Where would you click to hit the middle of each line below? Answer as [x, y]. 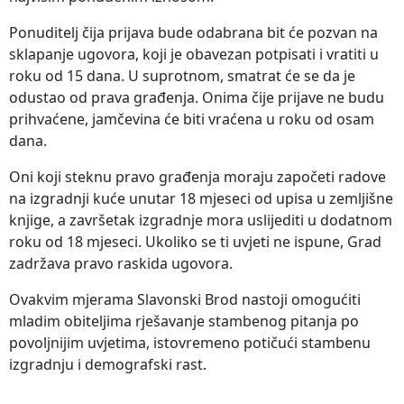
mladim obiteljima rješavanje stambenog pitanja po [184, 321]
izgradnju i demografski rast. [108, 365]
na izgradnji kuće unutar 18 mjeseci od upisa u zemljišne [201, 199]
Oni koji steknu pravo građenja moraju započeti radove [197, 177]
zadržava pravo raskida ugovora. [121, 264]
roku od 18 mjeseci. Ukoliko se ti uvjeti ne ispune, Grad [195, 242]
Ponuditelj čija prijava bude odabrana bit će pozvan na [193, 33]
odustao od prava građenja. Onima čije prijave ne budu [197, 98]
